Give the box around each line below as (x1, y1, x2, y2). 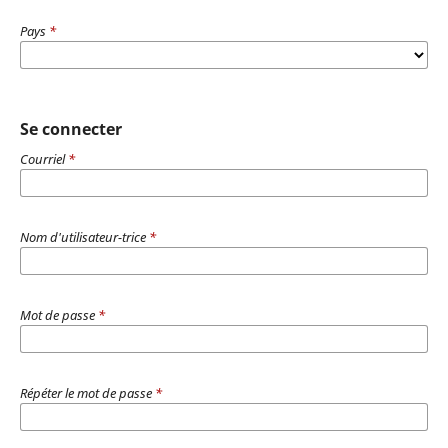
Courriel (19, 149, 68, 168)
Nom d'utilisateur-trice (19, 227, 149, 246)
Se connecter (19, 117, 122, 140)
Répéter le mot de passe (19, 383, 155, 402)
